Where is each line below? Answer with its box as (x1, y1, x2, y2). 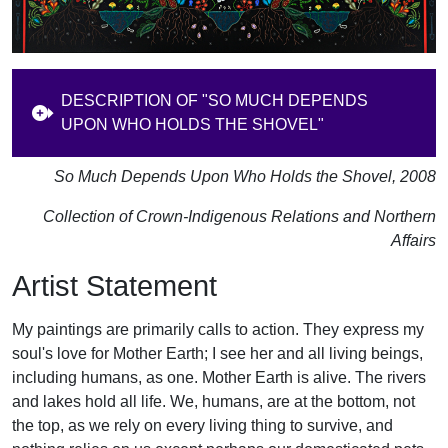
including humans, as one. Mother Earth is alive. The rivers (12, 368, 426, 386)
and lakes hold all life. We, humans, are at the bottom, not (12, 392, 415, 410)
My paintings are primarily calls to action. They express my (12, 320, 424, 338)
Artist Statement (12, 270, 217, 303)
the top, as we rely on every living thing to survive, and (12, 416, 393, 434)
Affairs (391, 232, 436, 250)
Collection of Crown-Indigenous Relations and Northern (43, 208, 436, 226)
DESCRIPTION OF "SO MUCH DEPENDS (60, 92, 368, 110)
